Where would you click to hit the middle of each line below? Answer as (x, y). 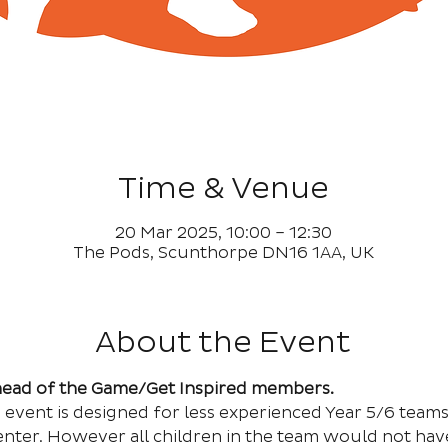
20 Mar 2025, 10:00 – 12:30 (223, 233)
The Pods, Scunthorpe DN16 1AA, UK (223, 253)
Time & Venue (223, 188)
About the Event (223, 342)
